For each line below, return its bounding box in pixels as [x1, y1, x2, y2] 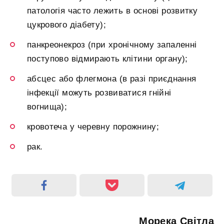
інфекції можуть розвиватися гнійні [27, 87, 171, 97]
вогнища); [27, 101, 67, 111]
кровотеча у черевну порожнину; [27, 121, 159, 131]
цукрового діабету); [27, 19, 106, 29]
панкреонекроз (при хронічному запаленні [27, 39, 197, 49]
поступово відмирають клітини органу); [27, 53, 188, 63]
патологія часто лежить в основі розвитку [27, 5, 198, 15]
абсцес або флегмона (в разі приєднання [27, 73, 196, 83]
